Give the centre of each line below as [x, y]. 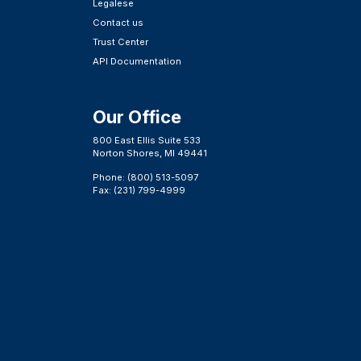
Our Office [137, 116]
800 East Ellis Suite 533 [147, 140]
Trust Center [121, 41]
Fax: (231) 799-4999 [139, 191]
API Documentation [137, 61]
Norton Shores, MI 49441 [150, 153]
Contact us [118, 22]
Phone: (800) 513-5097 [146, 178]
